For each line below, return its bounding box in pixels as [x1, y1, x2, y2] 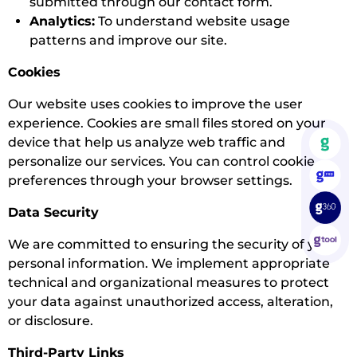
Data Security [8, 205, 99, 221]
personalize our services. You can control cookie [8, 154, 315, 170]
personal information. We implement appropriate [8, 256, 330, 272]
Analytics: [29, 14, 96, 29]
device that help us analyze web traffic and [8, 135, 285, 151]
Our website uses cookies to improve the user [8, 96, 303, 112]
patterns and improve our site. [29, 33, 228, 49]
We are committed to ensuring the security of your [8, 237, 337, 253]
